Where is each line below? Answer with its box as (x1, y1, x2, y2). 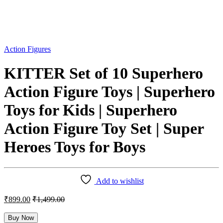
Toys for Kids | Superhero (4, 101, 177, 119)
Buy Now (8, 214, 34, 222)
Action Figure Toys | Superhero (4, 83, 215, 101)
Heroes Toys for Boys (4, 138, 145, 156)
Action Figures (4, 44, 51, 53)
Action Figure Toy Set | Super (4, 119, 204, 138)
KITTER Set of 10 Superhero (4, 64, 203, 83)
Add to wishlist (96, 176, 144, 185)
